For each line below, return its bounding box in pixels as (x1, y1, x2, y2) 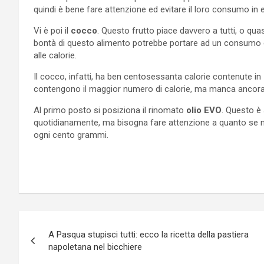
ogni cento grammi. (34, 129, 108, 140)
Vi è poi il (34, 25, 71, 36)
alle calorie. (34, 49, 77, 61)
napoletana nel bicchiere (48, 241, 142, 252)
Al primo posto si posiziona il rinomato (34, 104, 186, 115)
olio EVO (186, 104, 222, 115)
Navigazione (18, 210, 121, 233)
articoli (18, 235, 77, 258)
